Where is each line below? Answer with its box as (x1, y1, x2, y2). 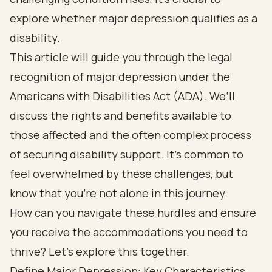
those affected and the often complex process (10, 127, 251, 142)
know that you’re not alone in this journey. (10, 186, 228, 200)
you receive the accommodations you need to (10, 225, 248, 239)
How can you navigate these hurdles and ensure (10, 205, 256, 220)
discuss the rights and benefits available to (10, 108, 231, 123)
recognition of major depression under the (10, 69, 230, 84)
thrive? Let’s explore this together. (10, 244, 189, 259)
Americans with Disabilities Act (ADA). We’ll (10, 89, 235, 103)
